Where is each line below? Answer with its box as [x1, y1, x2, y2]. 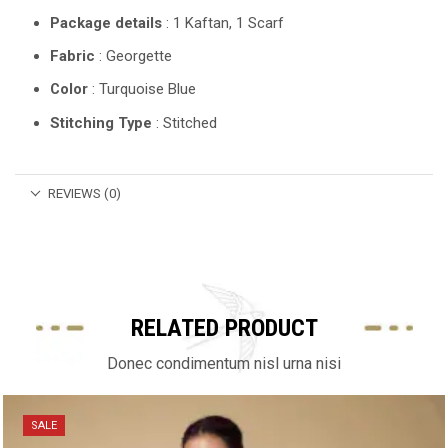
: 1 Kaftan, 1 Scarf [162, 13, 284, 32]
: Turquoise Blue [88, 80, 196, 99]
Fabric [50, 46, 95, 65]
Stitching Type [50, 113, 152, 132]
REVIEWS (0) [48, 185, 122, 201]
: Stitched [152, 113, 217, 132]
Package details [50, 13, 162, 32]
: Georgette [95, 46, 172, 65]
